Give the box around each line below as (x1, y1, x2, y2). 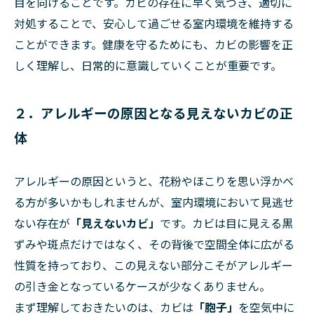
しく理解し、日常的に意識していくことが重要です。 (14, 57, 282, 74)
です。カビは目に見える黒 (160, 214, 293, 232)
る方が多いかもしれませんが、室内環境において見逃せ (14, 193, 294, 211)
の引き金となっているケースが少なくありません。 (14, 278, 271, 295)
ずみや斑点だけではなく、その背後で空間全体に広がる (14, 235, 294, 253)
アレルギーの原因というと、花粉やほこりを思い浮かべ (14, 172, 294, 190)
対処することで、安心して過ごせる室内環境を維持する (14, 15, 294, 32)
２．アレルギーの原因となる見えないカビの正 (14, 103, 293, 123)
